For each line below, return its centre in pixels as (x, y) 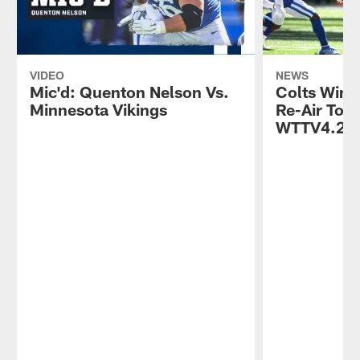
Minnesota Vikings (98, 109)
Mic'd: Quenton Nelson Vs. (129, 91)
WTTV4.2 (311, 127)
